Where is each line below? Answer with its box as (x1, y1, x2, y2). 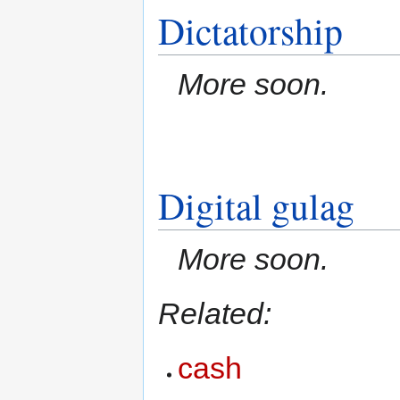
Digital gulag (158, 179, 354, 230)
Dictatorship (158, 4, 343, 55)
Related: (158, 296, 271, 331)
